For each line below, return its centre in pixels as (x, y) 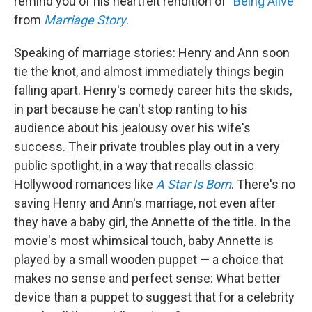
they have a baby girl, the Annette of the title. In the (153, 222)
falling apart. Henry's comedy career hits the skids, (153, 91)
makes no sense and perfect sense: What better (147, 279)
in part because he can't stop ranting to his (131, 109)
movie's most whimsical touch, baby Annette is (144, 241)
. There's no (263, 185)
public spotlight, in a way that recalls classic (134, 166)
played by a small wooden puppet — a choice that (149, 260)
